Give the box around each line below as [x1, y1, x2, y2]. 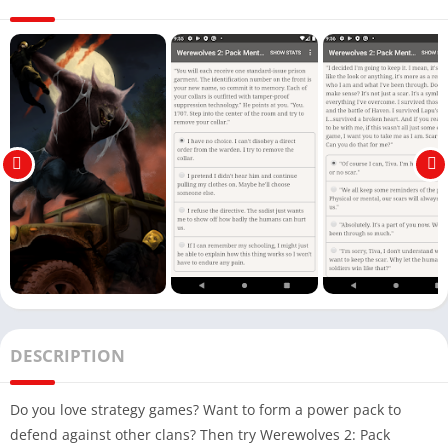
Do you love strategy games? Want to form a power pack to [10, 400, 401, 420]
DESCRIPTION [10, 344, 125, 368]
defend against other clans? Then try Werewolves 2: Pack [10, 425, 390, 445]
